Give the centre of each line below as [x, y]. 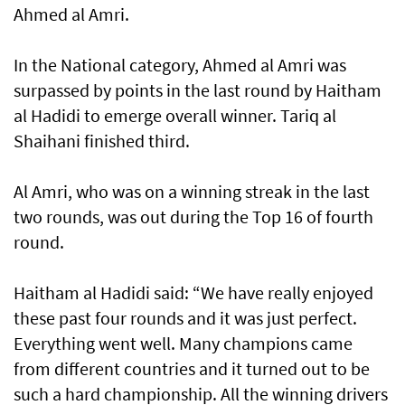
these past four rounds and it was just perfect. [185, 318]
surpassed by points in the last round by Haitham [198, 90]
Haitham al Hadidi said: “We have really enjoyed [193, 293]
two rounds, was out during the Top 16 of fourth [193, 217]
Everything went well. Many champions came [183, 344]
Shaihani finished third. [102, 141]
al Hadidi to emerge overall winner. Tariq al [175, 116]
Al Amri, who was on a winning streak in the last [192, 192]
